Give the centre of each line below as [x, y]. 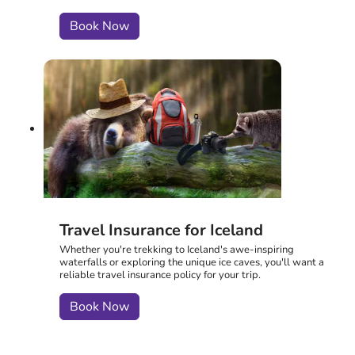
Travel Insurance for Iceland [161, 231]
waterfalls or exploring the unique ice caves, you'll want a [192, 263]
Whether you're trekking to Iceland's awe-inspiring [177, 250]
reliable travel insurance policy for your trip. [160, 275]
